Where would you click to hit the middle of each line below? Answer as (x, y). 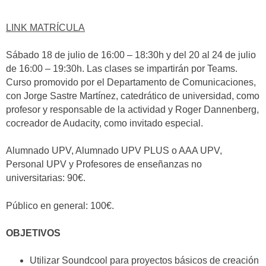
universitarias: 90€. (46, 178)
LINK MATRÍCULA (45, 27)
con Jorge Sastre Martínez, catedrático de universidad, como (133, 96)
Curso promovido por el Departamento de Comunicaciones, (131, 82)
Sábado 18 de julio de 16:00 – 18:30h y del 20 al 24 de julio (131, 55)
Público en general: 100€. (60, 205)
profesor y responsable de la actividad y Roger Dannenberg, (132, 109)
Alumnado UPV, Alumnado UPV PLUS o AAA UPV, (114, 151)
